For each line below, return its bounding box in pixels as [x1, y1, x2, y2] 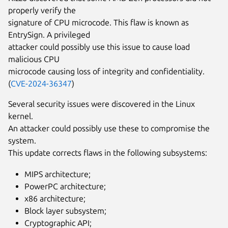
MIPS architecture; [24, 169, 91, 179]
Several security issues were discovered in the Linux [8, 99, 195, 108]
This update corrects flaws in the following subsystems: [8, 148, 207, 157]
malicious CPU [8, 54, 60, 64]
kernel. [8, 111, 33, 121]
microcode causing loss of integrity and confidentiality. [8, 66, 205, 76]
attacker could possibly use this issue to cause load [8, 42, 190, 51]
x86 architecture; [24, 193, 85, 203]
